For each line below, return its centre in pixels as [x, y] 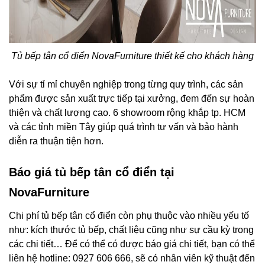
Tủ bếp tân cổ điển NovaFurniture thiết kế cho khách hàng [132, 56]
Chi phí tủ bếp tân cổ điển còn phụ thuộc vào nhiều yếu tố [129, 216]
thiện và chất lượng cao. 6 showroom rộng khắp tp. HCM [127, 113]
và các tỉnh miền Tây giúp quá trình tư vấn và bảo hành [124, 127]
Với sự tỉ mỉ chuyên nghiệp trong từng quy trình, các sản [126, 85]
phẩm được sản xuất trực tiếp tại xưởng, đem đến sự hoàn [132, 99]
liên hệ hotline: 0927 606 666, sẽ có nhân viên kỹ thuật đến [132, 258]
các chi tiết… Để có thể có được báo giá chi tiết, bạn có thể [132, 244]
